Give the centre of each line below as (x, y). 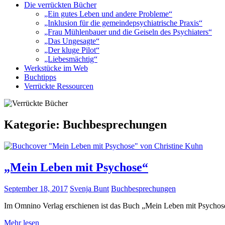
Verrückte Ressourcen (59, 86)
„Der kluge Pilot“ (72, 50)
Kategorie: (33, 124)
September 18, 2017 (36, 188)
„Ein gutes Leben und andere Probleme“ (108, 14)
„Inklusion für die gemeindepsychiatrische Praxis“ (123, 23)
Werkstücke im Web (56, 68)
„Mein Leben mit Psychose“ (76, 167)
